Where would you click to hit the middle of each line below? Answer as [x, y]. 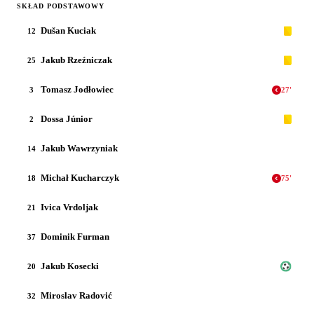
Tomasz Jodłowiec [77, 89]
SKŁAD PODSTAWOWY [61, 6]
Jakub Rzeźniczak [76, 60]
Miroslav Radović [76, 295]
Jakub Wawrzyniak [79, 148]
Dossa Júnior [67, 119]
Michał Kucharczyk [80, 178]
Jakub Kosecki [70, 266]
